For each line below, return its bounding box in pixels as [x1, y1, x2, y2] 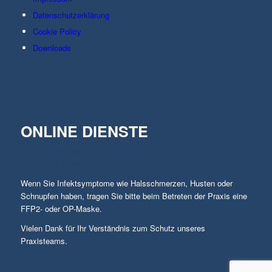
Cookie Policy [32, 25, 81, 37]
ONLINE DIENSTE [20, 120, 148, 142]
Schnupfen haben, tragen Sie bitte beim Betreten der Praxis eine [20, 189, 247, 202]
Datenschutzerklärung [32, 8, 109, 21]
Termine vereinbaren [20, 144, 92, 157]
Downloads [32, 41, 71, 53]
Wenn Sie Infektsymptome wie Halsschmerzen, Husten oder [20, 177, 233, 189]
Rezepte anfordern [20, 157, 85, 169]
